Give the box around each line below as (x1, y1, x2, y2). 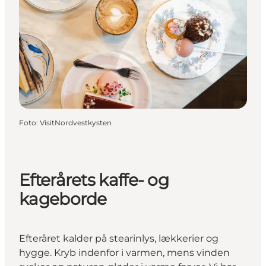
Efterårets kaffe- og (19, 169, 169, 190)
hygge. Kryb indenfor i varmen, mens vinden (19, 246, 230, 258)
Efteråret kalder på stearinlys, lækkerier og (19, 232, 218, 244)
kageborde (19, 188, 107, 209)
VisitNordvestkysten (40, 118, 112, 128)
